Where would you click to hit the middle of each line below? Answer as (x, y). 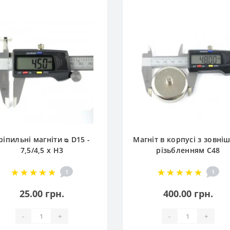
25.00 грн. (42, 194)
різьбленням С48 (188, 150)
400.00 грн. (188, 194)
